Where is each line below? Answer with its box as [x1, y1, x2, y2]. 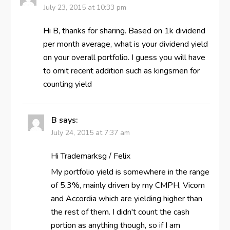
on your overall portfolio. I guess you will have [43, 51, 205, 63]
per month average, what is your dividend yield [43, 38, 208, 50]
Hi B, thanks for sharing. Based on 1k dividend [43, 25, 205, 36]
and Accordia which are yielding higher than [50, 193, 202, 204]
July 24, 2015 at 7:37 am [51, 127, 130, 138]
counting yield [43, 78, 92, 90]
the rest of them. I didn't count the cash [50, 206, 189, 218]
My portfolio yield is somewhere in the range [50, 166, 209, 178]
